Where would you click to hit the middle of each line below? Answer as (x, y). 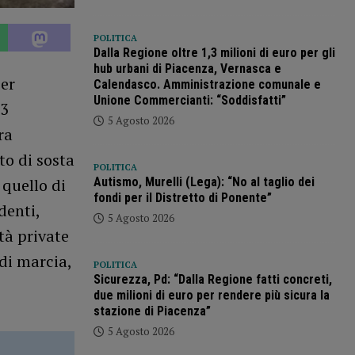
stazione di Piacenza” (152, 311)
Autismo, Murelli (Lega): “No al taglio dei (204, 182)
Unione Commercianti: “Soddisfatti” (189, 101)
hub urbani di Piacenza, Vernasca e (187, 69)
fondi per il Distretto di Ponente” (182, 198)
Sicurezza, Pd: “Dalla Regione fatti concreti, (212, 280)
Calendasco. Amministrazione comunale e (207, 85)
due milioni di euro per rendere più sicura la (211, 296)
